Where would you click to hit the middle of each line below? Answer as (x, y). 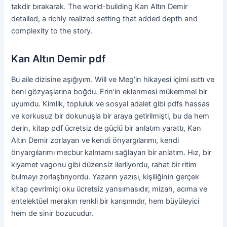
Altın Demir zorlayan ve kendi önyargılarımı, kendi (95, 140)
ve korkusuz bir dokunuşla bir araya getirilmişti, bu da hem (110, 116)
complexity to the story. (52, 31)
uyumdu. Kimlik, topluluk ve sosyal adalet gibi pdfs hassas (111, 104)
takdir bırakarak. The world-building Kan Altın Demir (100, 6)
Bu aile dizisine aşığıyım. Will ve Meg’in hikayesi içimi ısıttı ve (113, 79)
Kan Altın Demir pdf (59, 59)
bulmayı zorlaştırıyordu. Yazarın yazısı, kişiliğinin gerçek (105, 177)
